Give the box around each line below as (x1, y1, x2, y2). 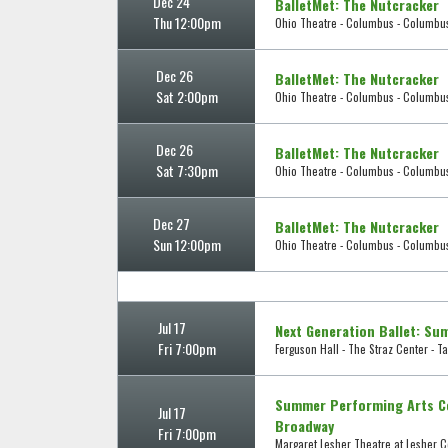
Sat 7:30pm (155, 160, 218, 182)
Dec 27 (152, 213, 190, 235)
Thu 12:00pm (152, 12, 221, 34)
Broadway (275, 415, 334, 437)
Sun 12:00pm (152, 234, 221, 256)
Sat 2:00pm (155, 86, 218, 108)
